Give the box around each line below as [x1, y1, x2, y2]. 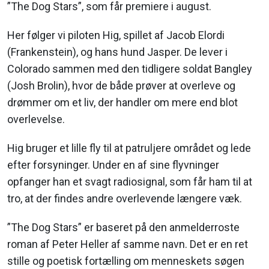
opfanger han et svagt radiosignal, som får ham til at [7, 175, 252, 189]
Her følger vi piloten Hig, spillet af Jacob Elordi [7, 29, 225, 42]
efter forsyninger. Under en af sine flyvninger [7, 159, 219, 172]
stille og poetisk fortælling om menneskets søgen [7, 255, 244, 268]
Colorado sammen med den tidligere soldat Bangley [7, 62, 252, 76]
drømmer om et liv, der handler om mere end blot [7, 96, 238, 109]
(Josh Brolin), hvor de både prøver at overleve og [7, 79, 235, 92]
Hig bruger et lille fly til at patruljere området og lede [7, 142, 251, 155]
